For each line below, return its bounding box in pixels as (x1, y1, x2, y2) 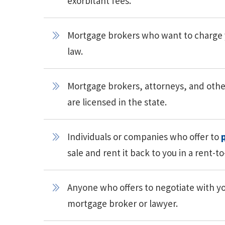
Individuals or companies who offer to (67, 131, 221, 143)
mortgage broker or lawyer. (67, 197, 178, 210)
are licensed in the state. (67, 96, 167, 108)
